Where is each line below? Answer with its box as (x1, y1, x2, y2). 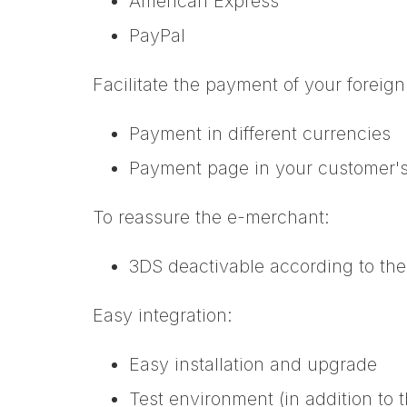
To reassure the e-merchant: (93, 206, 330, 229)
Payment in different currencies (129, 123, 391, 145)
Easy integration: (93, 304, 233, 327)
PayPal (129, 25, 185, 47)
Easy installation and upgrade (129, 353, 377, 376)
